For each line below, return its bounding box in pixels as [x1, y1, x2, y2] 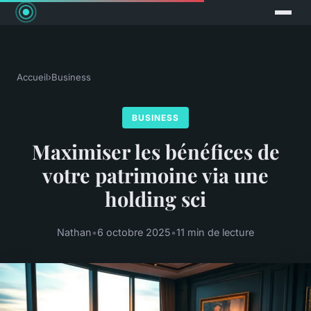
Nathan [57, 226, 92, 238]
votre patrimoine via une [42, 162, 269, 189]
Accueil [17, 72, 48, 83]
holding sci [105, 185, 206, 212]
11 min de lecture [176, 226, 254, 238]
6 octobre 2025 [97, 226, 171, 238]
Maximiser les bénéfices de [31, 138, 280, 165]
